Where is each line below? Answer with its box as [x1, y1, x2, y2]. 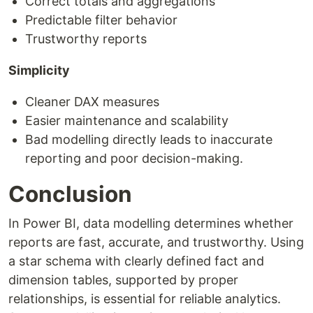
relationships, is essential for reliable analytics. [8, 291, 281, 307]
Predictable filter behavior [25, 13, 177, 28]
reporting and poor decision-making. [25, 151, 243, 166]
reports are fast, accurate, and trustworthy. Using [8, 235, 304, 250]
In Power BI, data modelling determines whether [8, 216, 293, 231]
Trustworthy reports [25, 31, 147, 47]
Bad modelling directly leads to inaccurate [25, 132, 272, 147]
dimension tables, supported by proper [8, 272, 238, 288]
